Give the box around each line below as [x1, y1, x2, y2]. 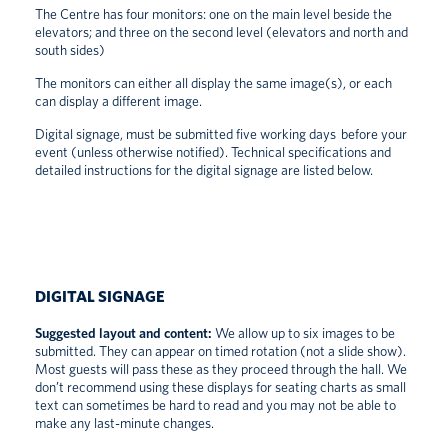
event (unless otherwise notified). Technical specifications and [35, 143, 391, 160]
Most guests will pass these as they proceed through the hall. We [35, 360, 407, 377]
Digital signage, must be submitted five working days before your [35, 125, 407, 142]
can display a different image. [35, 92, 202, 109]
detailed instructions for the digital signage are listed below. [35, 161, 373, 178]
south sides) [35, 41, 105, 58]
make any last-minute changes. [35, 414, 214, 431]
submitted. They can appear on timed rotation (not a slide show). [35, 342, 406, 359]
